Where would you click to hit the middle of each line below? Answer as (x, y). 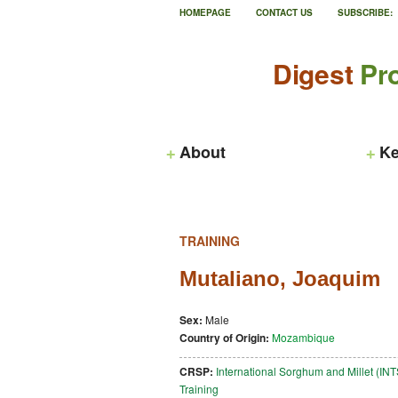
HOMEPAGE (205, 12)
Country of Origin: (224, 338)
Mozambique (303, 337)
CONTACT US (284, 12)
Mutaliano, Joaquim (280, 279)
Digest (313, 73)
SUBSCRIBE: (366, 12)
